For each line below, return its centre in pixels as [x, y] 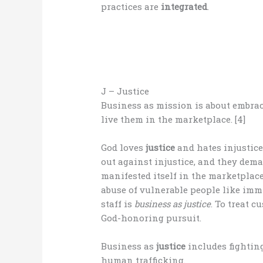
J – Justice [125, 91]
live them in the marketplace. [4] [173, 119]
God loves [124, 148]
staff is [118, 204]
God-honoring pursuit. [151, 218]
